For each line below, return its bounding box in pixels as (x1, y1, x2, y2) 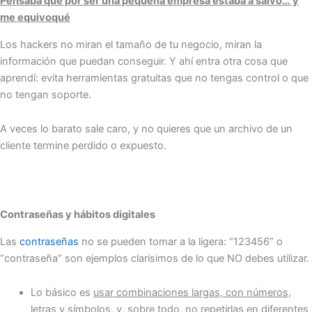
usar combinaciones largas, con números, (93, 286, 291, 299)
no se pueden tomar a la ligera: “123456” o (79, 235, 283, 248)
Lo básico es (30, 286, 93, 299)
